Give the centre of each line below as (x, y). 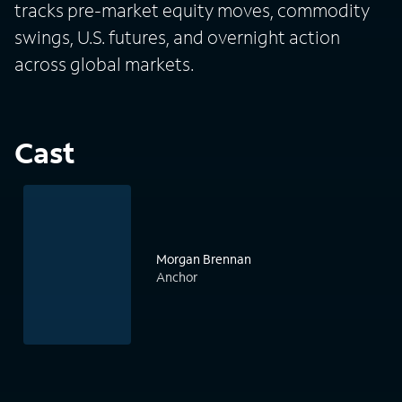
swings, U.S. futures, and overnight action (177, 37)
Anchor (177, 277)
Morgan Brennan (204, 259)
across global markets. (104, 64)
